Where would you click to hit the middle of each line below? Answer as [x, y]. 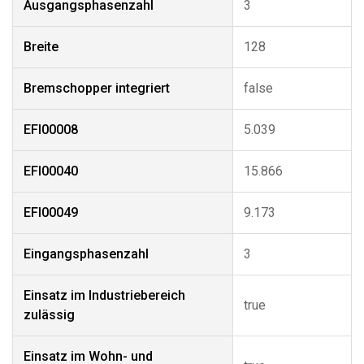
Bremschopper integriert [97, 88]
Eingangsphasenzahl [86, 254]
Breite [41, 47]
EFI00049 [51, 212]
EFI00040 [51, 171]
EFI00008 [51, 130]
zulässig [49, 315]
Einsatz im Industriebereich [104, 295]
